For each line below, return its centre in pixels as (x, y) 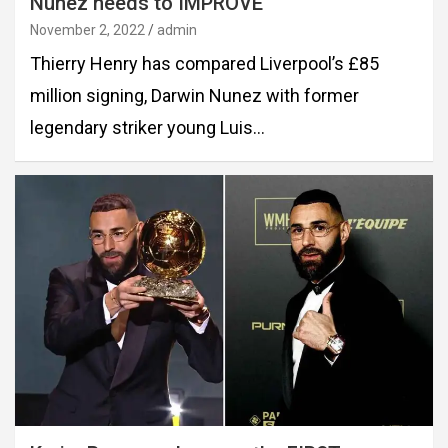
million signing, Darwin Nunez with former (194, 95)
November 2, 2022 (87, 29)
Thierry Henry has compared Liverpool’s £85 (204, 63)
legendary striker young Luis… (147, 127)
